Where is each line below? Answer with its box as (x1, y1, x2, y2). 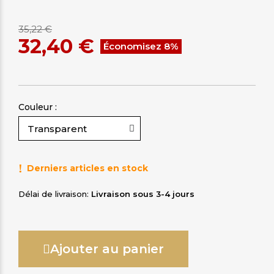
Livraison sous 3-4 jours (91, 189, 194, 199)
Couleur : (18, 102, 57, 113)
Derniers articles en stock (27, 163, 148, 174)
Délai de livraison (18, 189, 87, 199)
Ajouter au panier (50, 242, 164, 257)
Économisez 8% (103, 40, 179, 53)
